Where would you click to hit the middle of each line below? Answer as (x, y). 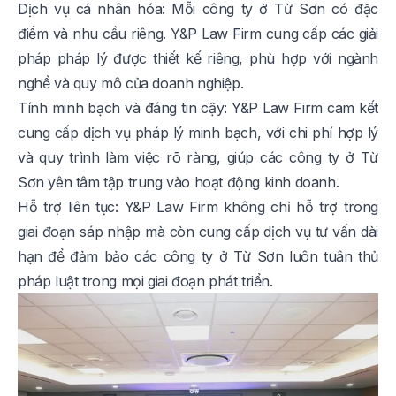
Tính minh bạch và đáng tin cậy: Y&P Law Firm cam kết (198, 108)
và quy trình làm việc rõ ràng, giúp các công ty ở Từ (198, 158)
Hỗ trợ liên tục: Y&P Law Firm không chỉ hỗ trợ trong (198, 207)
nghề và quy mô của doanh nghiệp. (131, 84)
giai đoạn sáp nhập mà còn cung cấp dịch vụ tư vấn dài (198, 232)
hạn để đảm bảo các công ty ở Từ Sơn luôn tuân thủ (198, 257)
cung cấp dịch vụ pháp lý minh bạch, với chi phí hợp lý (198, 133)
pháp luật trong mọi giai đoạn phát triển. (145, 282)
